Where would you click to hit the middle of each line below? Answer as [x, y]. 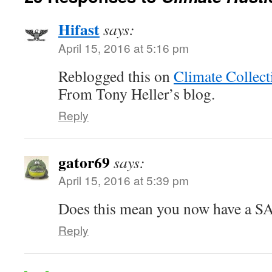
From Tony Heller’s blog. [137, 93]
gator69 [84, 162]
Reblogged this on [116, 76]
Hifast [79, 29]
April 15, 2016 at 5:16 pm [124, 48]
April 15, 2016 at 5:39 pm [124, 180]
